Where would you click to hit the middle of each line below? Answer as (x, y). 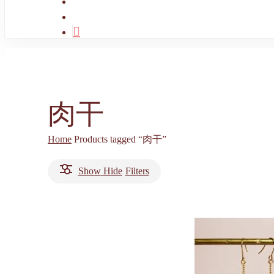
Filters (137, 171)
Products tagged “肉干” (120, 139)
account (87, 16)
